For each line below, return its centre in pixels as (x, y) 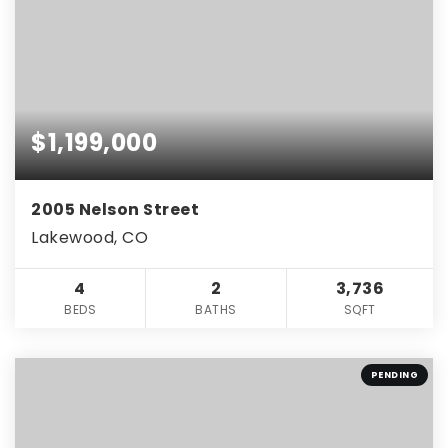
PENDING (394, 374)
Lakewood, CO (89, 237)
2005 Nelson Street (115, 209)
